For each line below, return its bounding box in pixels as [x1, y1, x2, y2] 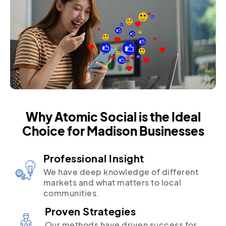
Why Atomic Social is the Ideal [25, 108, 201, 124]
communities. [43, 187, 99, 198]
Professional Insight [43, 151, 144, 164]
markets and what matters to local [43, 177, 181, 188]
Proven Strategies [44, 204, 136, 217]
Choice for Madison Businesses [22, 123, 204, 138]
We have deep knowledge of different [43, 166, 198, 177]
